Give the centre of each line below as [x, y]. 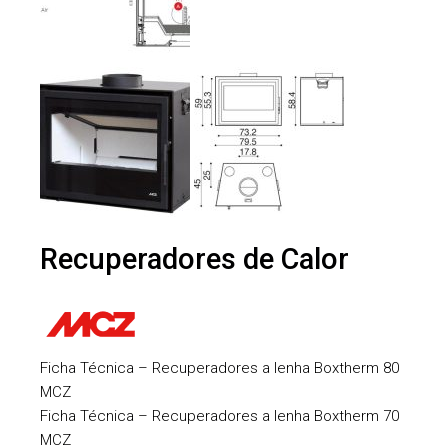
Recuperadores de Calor [195, 258]
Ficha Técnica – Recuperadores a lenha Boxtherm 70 [220, 415]
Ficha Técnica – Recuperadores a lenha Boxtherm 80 [220, 367]
